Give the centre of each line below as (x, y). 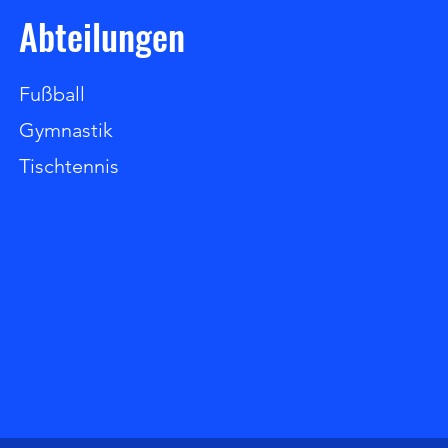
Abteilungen (102, 35)
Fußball (52, 94)
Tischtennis (69, 166)
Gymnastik (66, 130)
